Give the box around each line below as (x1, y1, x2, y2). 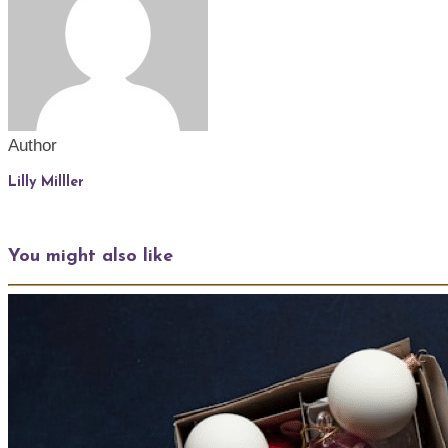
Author (8, 136, 57, 156)
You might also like (8, 246, 173, 266)
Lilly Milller (8, 174, 84, 190)
